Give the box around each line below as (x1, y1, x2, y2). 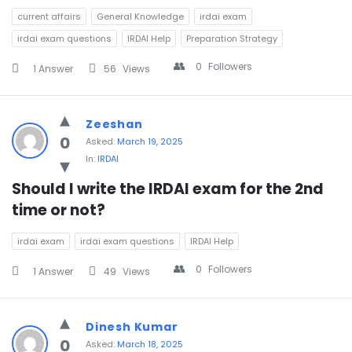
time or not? (12, 200, 105, 221)
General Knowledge (97, 10, 184, 23)
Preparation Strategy (186, 32, 277, 45)
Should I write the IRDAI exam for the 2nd (12, 178, 324, 200)
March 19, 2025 (117, 135, 183, 148)
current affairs (17, 10, 81, 23)
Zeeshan (86, 116, 143, 132)
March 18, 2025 (117, 338, 183, 350)
